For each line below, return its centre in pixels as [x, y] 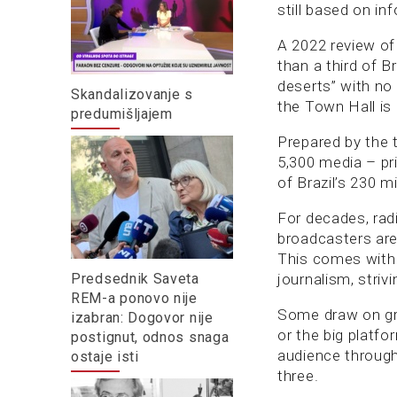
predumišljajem [122, 113]
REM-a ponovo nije [134, 298]
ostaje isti [105, 356]
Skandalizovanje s [132, 94]
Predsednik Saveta [135, 278]
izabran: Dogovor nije [142, 317]
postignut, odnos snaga [150, 337]
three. [298, 376]
